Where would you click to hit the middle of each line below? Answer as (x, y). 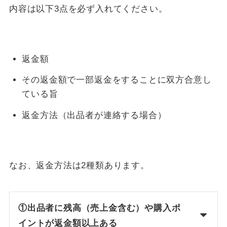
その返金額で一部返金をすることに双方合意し (117, 80)
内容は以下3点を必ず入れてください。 (88, 9)
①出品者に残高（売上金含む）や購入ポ (99, 208)
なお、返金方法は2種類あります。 (79, 165)
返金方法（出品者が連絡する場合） (94, 115)
